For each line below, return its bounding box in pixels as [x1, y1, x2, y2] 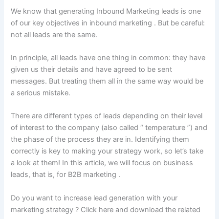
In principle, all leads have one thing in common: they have [11, 53, 206, 62]
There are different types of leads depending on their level [11, 111, 203, 121]
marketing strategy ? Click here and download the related [11, 205, 201, 214]
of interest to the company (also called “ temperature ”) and [11, 123, 208, 132]
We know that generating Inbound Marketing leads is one [11, 6, 201, 16]
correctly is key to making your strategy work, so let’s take [11, 147, 204, 156]
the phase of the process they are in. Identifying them [11, 135, 190, 144]
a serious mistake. [11, 88, 71, 97]
